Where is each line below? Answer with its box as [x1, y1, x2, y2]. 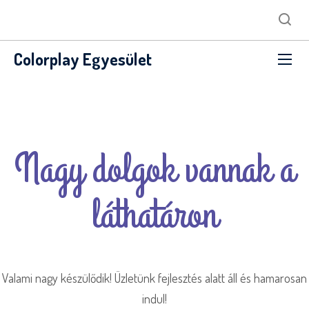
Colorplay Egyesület [14, 48, 152, 70]
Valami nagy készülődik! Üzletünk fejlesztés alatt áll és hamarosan [2, 270, 307, 286]
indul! [142, 291, 167, 306]
